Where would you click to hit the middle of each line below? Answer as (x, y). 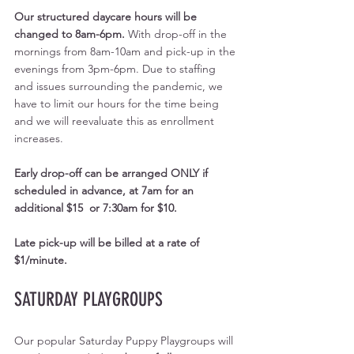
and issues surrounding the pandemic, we (120, 86)
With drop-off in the (179, 34)
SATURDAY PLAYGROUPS (88, 299)
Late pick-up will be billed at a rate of (108, 242)
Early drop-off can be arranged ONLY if (113, 173)
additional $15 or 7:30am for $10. (97, 207)
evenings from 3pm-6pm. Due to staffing (117, 68)
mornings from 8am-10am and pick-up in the (126, 51)
